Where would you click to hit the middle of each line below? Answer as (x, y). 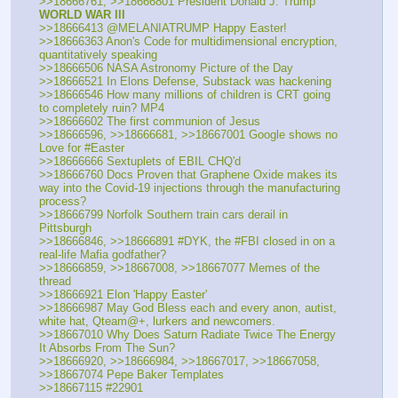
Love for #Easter (82, 147)
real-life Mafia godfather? (103, 255)
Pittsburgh (65, 228)
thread (55, 282)
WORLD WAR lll (82, 14)
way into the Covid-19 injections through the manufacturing (190, 188)
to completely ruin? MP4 (102, 107)
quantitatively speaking (98, 54)
